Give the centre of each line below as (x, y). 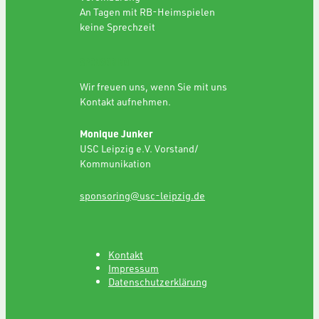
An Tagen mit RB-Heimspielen (147, 11)
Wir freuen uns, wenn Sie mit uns (153, 86)
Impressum (134, 268)
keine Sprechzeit (117, 26)
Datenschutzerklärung (158, 281)
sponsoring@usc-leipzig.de (142, 195)
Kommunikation (115, 163)
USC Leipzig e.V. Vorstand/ (139, 148)
